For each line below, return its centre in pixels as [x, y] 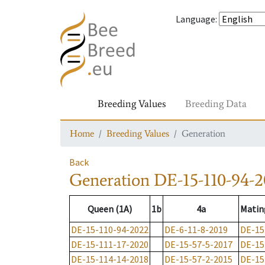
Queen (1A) [110, 209]
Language [195, 19]
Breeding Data [216, 104]
